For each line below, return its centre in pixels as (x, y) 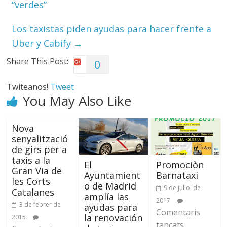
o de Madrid (110, 186)
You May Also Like (77, 101)
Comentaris (178, 212)
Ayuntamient (112, 175)
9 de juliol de (182, 187)
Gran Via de (37, 171)
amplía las (106, 196)
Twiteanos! (29, 86)
